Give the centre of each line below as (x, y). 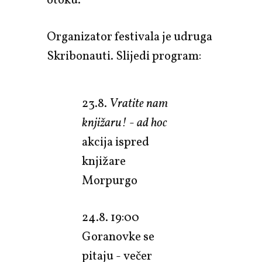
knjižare (104, 161)
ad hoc (152, 123)
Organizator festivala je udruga (130, 37)
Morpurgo (110, 181)
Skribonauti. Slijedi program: (124, 56)
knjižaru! (104, 123)
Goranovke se (118, 237)
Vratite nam (139, 104)
